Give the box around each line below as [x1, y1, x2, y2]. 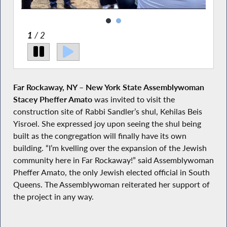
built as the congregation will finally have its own [13, 131, 186, 141]
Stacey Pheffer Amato [13, 94, 94, 105]
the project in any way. [13, 192, 94, 202]
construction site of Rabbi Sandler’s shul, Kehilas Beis [13, 106, 202, 117]
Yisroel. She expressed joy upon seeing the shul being [13, 119, 201, 129]
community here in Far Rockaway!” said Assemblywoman [13, 155, 214, 166]
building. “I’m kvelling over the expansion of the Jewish [13, 143, 207, 154]
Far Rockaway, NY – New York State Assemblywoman [13, 82, 204, 93]
